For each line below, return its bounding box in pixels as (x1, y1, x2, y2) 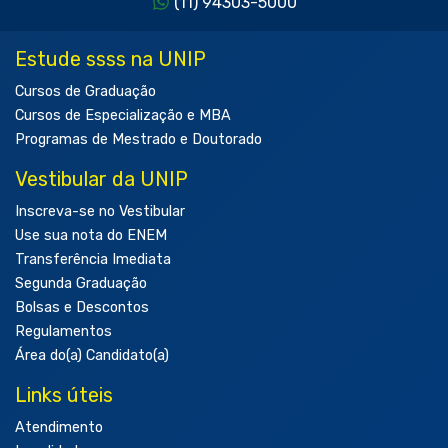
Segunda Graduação (15, 275, 147, 293)
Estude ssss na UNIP (15, 47, 206, 72)
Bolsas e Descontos (15, 299, 149, 317)
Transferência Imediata (15, 251, 171, 269)
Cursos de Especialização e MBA (15, 107, 231, 125)
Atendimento (15, 419, 103, 437)
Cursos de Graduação (15, 83, 156, 101)
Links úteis (15, 383, 113, 408)
